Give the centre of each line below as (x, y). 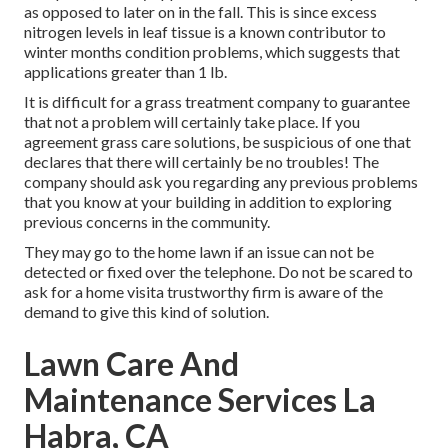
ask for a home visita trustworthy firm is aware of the (203, 292)
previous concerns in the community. (147, 222)
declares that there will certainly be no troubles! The (201, 162)
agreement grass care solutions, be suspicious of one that (217, 142)
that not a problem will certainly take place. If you (192, 122)
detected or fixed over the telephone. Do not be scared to (218, 272)
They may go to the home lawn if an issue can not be (199, 252)
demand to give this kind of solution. (146, 312)
